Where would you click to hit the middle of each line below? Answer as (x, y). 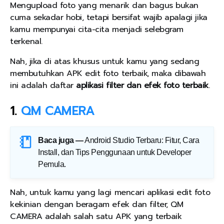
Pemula (51, 164)
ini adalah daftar (43, 86)
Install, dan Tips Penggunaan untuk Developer (115, 152)
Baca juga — (61, 140)
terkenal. (26, 42)
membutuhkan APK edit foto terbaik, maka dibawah (108, 74)
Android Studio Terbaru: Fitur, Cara (142, 140)
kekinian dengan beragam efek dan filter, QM (97, 205)
